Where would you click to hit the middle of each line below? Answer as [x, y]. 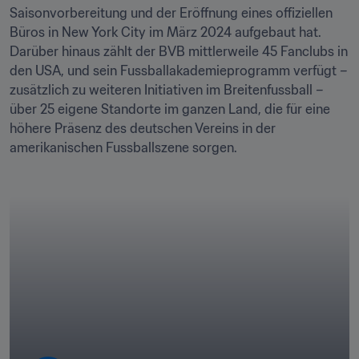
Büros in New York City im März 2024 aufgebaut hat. [165, 32]
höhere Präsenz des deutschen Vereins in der [143, 128]
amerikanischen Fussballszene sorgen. [123, 147]
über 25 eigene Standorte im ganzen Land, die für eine [170, 109]
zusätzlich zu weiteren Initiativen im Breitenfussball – [167, 90]
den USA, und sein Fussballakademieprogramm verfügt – [179, 71]
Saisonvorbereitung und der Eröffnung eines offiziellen [171, 13]
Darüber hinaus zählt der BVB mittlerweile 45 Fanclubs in [179, 51]
